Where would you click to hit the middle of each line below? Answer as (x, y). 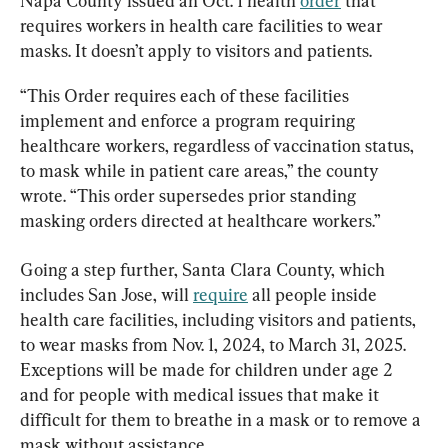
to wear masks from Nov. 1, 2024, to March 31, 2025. (215, 344)
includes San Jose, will (106, 294)
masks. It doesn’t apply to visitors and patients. (196, 50)
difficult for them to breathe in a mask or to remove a (222, 419)
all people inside (314, 294)
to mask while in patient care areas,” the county (201, 170)
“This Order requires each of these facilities (186, 95)
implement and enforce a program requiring (189, 120)
